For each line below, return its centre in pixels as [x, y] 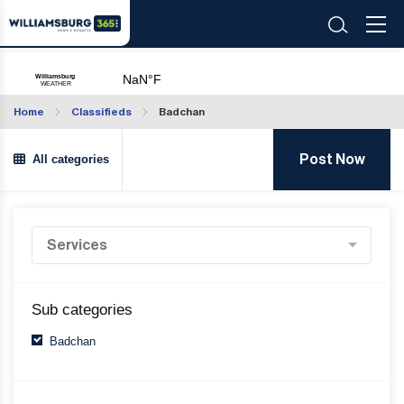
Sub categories [82, 310]
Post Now [332, 160]
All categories [67, 159]
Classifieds [101, 112]
